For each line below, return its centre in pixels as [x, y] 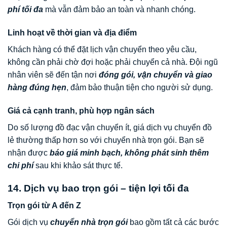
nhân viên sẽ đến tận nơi [53, 74]
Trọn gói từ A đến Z [44, 206]
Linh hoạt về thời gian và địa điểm [72, 32]
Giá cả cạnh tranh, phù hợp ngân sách [81, 110]
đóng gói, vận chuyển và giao [156, 74]
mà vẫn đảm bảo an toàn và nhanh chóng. [119, 10]
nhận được [29, 153]
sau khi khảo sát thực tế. [78, 165]
